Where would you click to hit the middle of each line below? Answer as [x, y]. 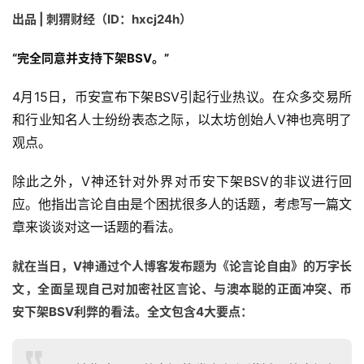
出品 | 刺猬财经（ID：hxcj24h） [102, 19]
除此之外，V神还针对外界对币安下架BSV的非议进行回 [182, 182]
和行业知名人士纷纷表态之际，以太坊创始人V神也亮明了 [182, 120]
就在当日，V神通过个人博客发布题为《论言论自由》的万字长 [182, 266]
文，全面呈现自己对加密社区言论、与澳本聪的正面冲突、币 [182, 289]
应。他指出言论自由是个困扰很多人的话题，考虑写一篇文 [182, 204]
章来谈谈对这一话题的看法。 [97, 227]
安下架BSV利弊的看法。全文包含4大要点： [132, 312]
